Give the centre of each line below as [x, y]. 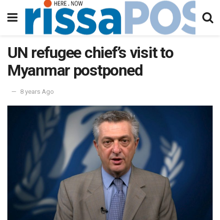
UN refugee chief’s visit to [90, 53]
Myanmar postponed [75, 70]
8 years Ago [37, 91]
